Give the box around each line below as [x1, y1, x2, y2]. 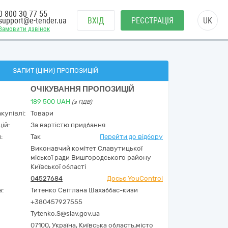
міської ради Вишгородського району [31, 154, 151, 161]
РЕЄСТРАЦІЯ [131, 16, 174, 25]
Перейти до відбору [100, 133, 163, 140]
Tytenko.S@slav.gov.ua [31, 210, 100, 217]
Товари [31, 109, 53, 117]
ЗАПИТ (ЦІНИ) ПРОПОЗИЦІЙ [12, 67, 98, 74]
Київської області [31, 163, 86, 170]
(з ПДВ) [72, 99, 92, 105]
